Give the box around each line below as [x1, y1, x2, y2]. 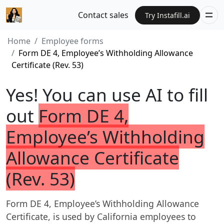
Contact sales [78, 9, 129, 20]
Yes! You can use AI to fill [6, 82, 208, 106]
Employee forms [41, 35, 103, 46]
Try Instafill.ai [145, 10, 190, 20]
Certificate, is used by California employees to [6, 210, 196, 222]
